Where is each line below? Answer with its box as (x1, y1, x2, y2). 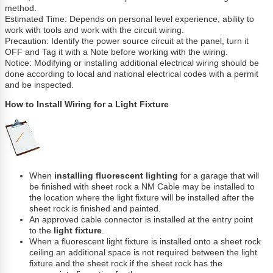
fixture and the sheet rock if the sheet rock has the (29, 258, 223, 268)
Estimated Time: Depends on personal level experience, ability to (5, 15, 255, 24)
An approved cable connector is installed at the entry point (29, 214, 253, 224)
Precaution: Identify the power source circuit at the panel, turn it (5, 37, 249, 46)
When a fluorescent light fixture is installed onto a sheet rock (29, 236, 261, 246)
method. (5, 4, 37, 13)
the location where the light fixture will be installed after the (29, 193, 255, 202)
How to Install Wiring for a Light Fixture (5, 100, 169, 110)
